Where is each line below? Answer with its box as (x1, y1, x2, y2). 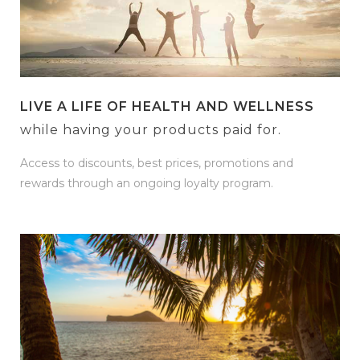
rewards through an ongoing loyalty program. (20, 176, 273, 191)
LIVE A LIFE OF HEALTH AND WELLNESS (20, 99, 314, 115)
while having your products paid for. (20, 122, 281, 138)
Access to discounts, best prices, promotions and (20, 156, 293, 171)
